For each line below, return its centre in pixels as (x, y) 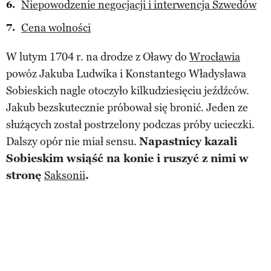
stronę (25, 175)
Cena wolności (56, 28)
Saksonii (65, 175)
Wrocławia (215, 57)
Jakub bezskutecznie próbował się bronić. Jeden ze (127, 107)
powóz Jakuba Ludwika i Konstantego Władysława (126, 73)
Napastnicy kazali (188, 141)
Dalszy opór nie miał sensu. (73, 141)
